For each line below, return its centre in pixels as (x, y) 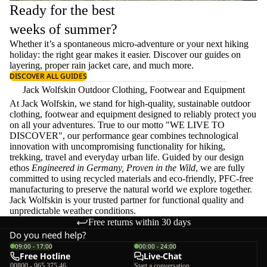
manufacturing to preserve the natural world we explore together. (131, 190)
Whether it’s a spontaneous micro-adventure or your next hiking (129, 44)
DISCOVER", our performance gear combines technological (124, 136)
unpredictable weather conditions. (73, 211)
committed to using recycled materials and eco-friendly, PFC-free (131, 179)
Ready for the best (62, 10)
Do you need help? (48, 235)
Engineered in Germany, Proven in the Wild (114, 168)
